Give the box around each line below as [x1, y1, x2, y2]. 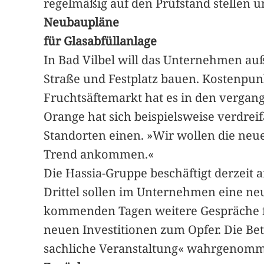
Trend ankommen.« [44, 146, 154, 162]
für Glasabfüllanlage [44, 32, 157, 49]
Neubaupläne [44, 14, 120, 30]
